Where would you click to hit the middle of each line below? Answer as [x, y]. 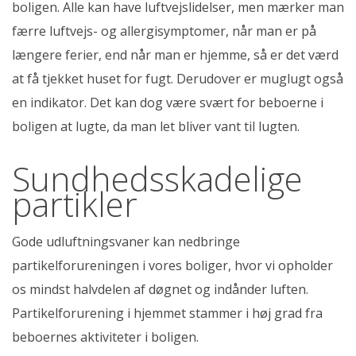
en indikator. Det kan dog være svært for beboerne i [168, 102]
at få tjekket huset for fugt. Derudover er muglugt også [178, 78]
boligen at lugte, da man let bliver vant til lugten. [156, 126]
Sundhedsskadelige [157, 178]
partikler [75, 203]
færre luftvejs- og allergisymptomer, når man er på [164, 31]
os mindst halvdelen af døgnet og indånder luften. [160, 289]
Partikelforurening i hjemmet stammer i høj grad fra [167, 313]
